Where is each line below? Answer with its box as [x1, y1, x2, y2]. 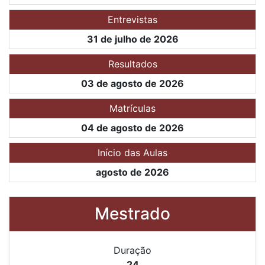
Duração [114, 244, 151, 256]
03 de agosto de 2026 [81, 77, 184, 89]
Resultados [108, 57, 157, 70]
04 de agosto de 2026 [81, 121, 184, 134]
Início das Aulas [98, 146, 167, 159]
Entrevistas [108, 13, 157, 25]
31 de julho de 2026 [86, 33, 179, 45]
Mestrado [95, 203, 170, 224]
